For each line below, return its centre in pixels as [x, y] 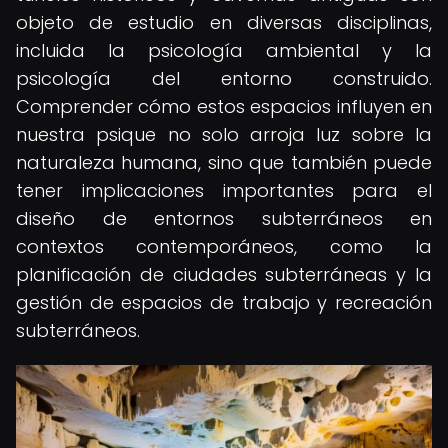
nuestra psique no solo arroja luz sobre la [224, 134]
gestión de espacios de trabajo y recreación [224, 302]
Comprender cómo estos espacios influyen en [224, 106]
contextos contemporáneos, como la [224, 246]
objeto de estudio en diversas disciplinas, [224, 22]
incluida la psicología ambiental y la [224, 50]
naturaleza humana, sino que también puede [224, 162]
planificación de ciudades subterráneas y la [224, 274]
